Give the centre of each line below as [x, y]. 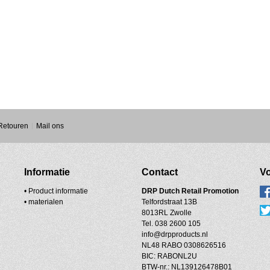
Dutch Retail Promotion [200, 191]
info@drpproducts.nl [175, 234]
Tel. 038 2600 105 [171, 223]
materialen [46, 202]
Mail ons [50, 126]
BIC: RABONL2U [170, 256]
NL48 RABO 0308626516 [184, 245]
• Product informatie [56, 191]
